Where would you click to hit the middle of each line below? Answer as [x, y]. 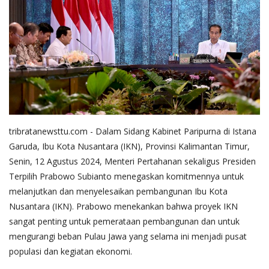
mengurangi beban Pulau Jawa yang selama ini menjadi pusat [128, 236]
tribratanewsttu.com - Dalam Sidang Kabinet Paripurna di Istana [133, 131]
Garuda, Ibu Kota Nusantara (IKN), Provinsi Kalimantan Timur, [129, 146]
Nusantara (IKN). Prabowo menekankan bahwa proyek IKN [123, 206]
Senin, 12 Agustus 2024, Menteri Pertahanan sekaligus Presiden [132, 161]
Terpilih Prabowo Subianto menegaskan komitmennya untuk [126, 176]
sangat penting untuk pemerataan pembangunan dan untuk [124, 221]
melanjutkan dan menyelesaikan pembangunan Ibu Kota [118, 191]
